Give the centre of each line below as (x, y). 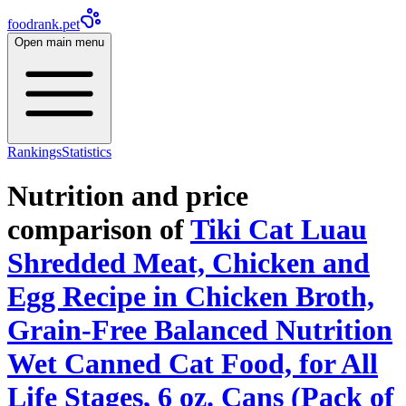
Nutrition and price (128, 196)
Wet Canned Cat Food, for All (193, 364)
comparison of (96, 230)
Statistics (87, 152)
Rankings (34, 152)
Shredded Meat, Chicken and (188, 263)
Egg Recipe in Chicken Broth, (191, 297)
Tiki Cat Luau (279, 230)
